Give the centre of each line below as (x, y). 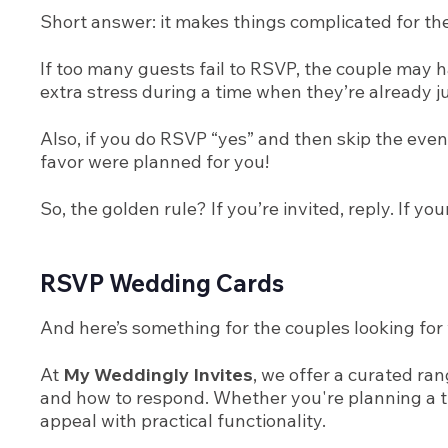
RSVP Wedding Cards (162, 283)
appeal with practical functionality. (183, 421)
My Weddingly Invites (158, 375)
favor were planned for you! (154, 162)
